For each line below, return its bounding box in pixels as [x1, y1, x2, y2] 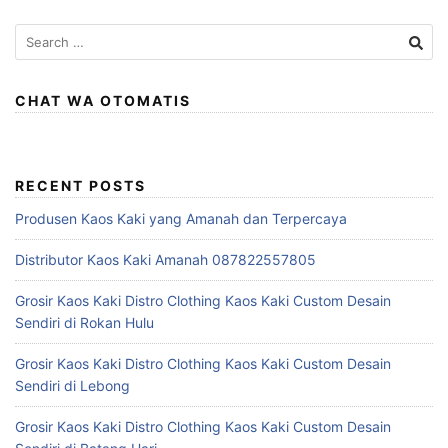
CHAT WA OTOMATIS [15, 91, 191, 109]
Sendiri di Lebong [15, 376, 130, 394]
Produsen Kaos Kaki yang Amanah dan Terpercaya [15, 209, 347, 227]
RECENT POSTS [15, 176, 146, 194]
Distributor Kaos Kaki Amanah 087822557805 [15, 250, 316, 268]
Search [14, 24, 60, 42]
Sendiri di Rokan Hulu [15, 313, 154, 331]
